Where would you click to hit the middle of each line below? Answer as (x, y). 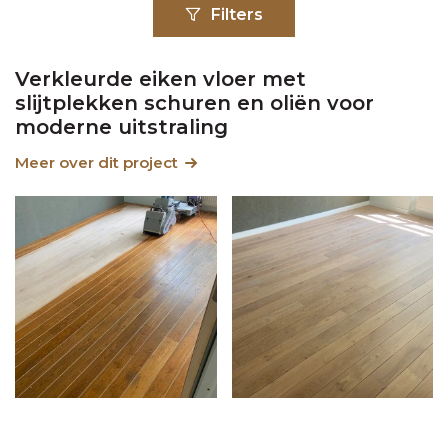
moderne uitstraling (121, 127)
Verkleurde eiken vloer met (160, 79)
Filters (237, 14)
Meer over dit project (96, 163)
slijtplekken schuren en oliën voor (194, 103)
